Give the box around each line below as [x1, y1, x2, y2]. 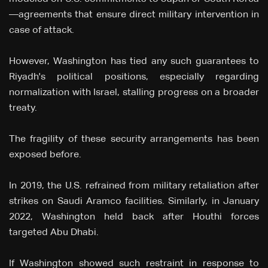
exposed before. [9, 150, 84, 160]
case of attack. [9, 26, 74, 36]
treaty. [9, 103, 37, 114]
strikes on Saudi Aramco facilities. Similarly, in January [9, 197, 259, 207]
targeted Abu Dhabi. [9, 228, 99, 238]
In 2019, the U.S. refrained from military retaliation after [9, 181, 259, 191]
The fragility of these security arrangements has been [9, 135, 259, 145]
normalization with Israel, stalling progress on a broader [9, 88, 259, 98]
